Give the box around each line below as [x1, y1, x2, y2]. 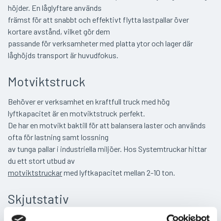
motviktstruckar [8, 168, 62, 178]
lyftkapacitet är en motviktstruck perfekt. [8, 109, 145, 118]
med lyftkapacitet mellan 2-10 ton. [62, 168, 175, 178]
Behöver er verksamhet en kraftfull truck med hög [8, 97, 170, 107]
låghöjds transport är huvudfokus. [8, 50, 118, 60]
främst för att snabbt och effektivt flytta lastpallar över [8, 15, 189, 25]
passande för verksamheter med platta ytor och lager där [8, 38, 193, 48]
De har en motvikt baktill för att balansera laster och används [8, 120, 206, 130]
